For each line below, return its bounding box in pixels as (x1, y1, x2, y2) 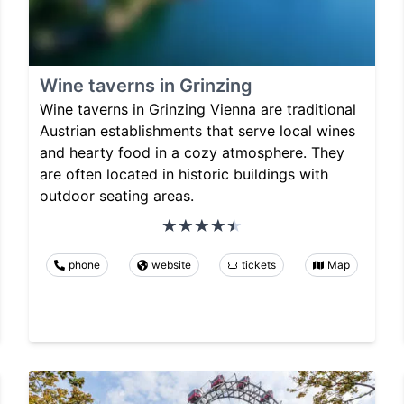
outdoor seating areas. (40, 186, 194, 205)
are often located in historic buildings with (40, 164, 328, 183)
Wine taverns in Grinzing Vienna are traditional (40, 99, 356, 118)
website (151, 257, 191, 271)
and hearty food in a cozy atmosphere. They (40, 142, 344, 161)
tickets (242, 257, 277, 271)
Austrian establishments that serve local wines (40, 121, 355, 140)
